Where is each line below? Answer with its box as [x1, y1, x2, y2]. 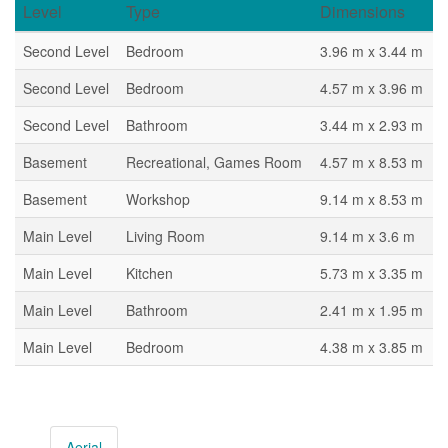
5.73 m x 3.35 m [320, 263, 423, 283]
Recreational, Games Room [126, 152, 302, 172]
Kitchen [126, 263, 173, 283]
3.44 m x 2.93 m [320, 115, 423, 135]
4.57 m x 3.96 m [320, 78, 423, 98]
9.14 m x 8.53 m [320, 189, 423, 209]
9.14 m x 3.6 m [320, 226, 415, 246]
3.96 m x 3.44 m [320, 41, 423, 61]
